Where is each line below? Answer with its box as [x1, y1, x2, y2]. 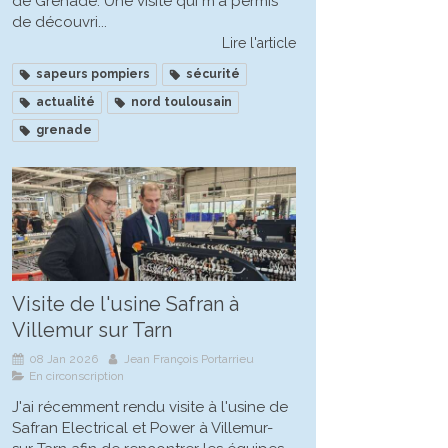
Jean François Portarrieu [124, 351, 254, 366]
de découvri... [12, 12, 107, 31]
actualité [36, 94, 95, 109]
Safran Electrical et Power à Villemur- [12, 418, 273, 437]
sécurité [186, 66, 240, 81]
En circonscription [29, 368, 124, 383]
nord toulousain [131, 94, 232, 109]
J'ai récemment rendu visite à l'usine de [12, 397, 288, 416]
